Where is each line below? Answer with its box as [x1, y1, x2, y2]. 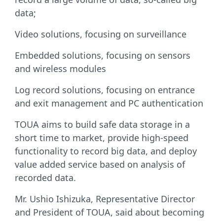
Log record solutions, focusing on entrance [15, 84, 195, 96]
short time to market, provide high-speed [15, 132, 188, 144]
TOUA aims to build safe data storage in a [15, 118, 190, 130]
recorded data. [15, 172, 76, 184]
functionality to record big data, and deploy [15, 145, 197, 157]
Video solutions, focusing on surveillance [15, 28, 186, 40]
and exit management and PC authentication [15, 97, 203, 109]
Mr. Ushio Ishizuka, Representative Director [15, 193, 195, 205]
